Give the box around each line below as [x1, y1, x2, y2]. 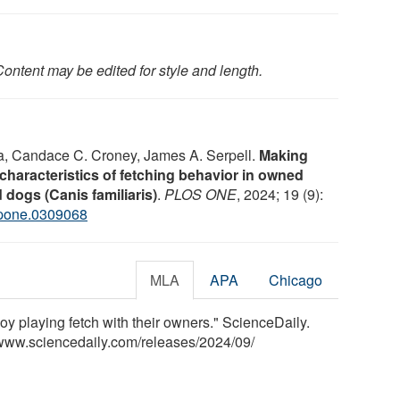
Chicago [269, 269, 323, 290]
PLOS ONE [164, 183, 237, 204]
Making [259, 144, 308, 165]
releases [141, 330, 196, 352]
